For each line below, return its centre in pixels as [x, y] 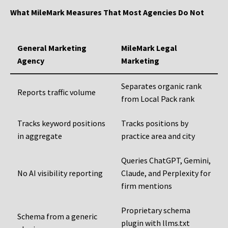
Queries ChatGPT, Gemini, [166, 161]
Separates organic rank [161, 86]
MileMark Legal [149, 48]
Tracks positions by [155, 123]
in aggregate [40, 136]
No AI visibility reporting [60, 173]
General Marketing [52, 48]
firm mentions [147, 186]
